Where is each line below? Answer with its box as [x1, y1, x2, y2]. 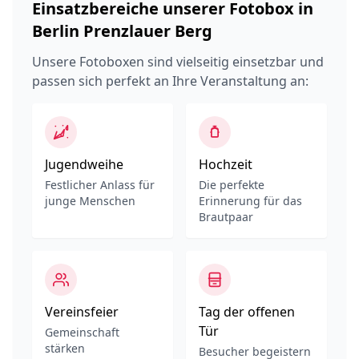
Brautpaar [199, 209, 253, 224]
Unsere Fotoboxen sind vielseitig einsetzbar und [32, 53, 324, 71]
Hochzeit [199, 155, 252, 173]
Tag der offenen [199, 303, 295, 321]
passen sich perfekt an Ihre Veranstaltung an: [32, 72, 309, 90]
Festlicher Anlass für [45, 177, 155, 192]
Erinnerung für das [199, 193, 302, 208]
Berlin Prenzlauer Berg [32, 20, 212, 42]
